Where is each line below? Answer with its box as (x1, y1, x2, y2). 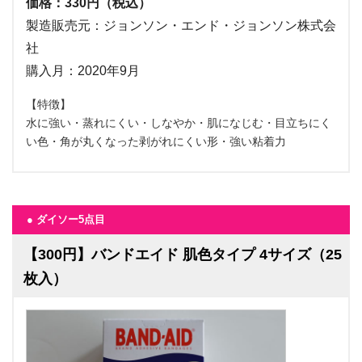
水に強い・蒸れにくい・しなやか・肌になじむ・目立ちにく (26, 116, 331, 129)
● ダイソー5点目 (27, 213, 105, 225)
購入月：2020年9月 (26, 63, 140, 78)
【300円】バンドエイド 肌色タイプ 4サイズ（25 (23, 246, 342, 263)
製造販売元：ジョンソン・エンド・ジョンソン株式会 (26, 18, 336, 32)
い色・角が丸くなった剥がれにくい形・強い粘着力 (26, 134, 286, 148)
